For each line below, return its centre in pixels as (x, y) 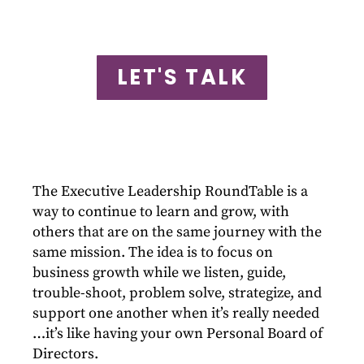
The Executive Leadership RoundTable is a (170, 192)
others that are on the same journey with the (177, 232)
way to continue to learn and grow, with (161, 212)
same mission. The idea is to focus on (153, 253)
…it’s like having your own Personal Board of (178, 334)
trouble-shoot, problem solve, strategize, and (177, 293)
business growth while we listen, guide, (159, 273)
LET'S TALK (182, 78)
